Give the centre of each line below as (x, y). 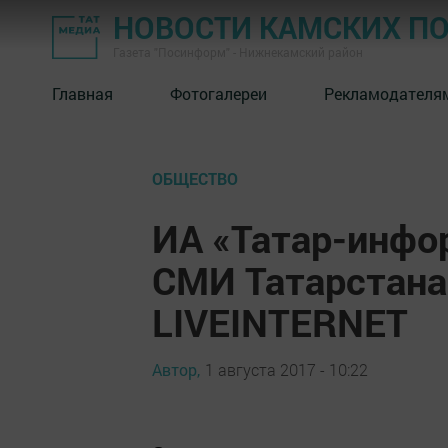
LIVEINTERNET (280, 322)
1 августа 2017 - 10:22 (286, 369)
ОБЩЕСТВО (195, 178)
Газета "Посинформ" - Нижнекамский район (238, 52)
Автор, (176, 369)
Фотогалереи (218, 93)
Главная (82, 93)
